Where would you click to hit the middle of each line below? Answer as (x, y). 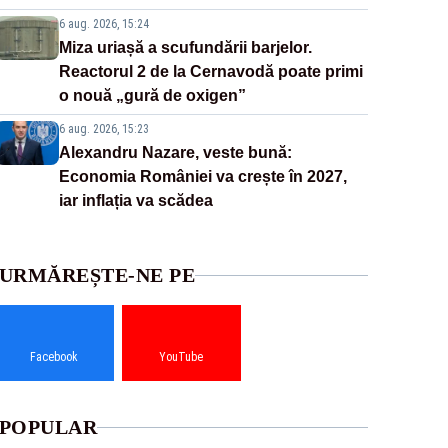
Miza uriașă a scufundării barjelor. (185, 48)
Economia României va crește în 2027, (202, 177)
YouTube (181, 357)
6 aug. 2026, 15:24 (103, 24)
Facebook (54, 357)
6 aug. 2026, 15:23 (103, 129)
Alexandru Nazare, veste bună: (175, 153)
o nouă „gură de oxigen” (152, 96)
